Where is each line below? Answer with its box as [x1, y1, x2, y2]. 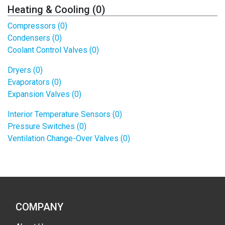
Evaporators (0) [8, 77, 61, 87]
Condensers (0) [8, 33, 62, 43]
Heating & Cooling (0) [8, 4, 105, 16]
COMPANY [16, 201, 63, 213]
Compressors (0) [8, 21, 67, 31]
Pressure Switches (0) [8, 122, 86, 131]
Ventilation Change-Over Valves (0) [8, 134, 130, 143]
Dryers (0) [8, 65, 43, 75]
